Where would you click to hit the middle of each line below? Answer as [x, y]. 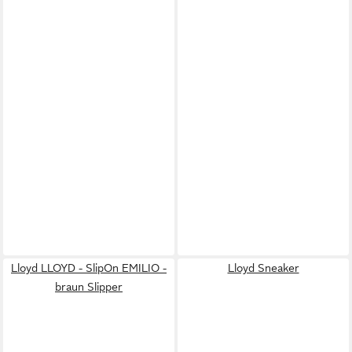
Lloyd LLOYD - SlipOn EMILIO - [89, 268]
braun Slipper [89, 286]
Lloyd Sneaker [263, 268]
